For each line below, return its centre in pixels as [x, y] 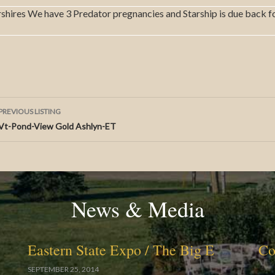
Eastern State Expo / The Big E [121, 250]
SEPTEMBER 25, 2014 [64, 269]
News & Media [137, 209]
